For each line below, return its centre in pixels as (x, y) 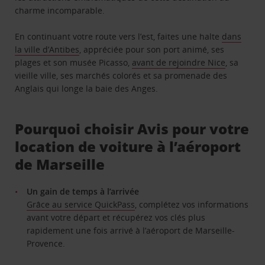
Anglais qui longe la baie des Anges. (87, 88)
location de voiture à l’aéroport (128, 146)
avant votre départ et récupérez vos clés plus (116, 217)
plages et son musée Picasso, (74, 62)
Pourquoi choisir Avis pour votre (132, 128)
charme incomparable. (60, 10)
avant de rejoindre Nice (179, 62)
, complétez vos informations (192, 204)
